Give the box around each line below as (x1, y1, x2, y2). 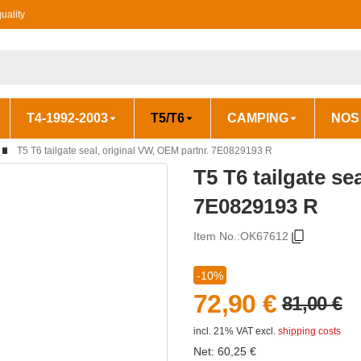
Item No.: (193, 230, 240, 243)
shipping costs (278, 325, 341, 337)
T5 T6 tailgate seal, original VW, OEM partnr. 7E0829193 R (17, 144, 272, 156)
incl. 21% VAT (193, 325, 253, 337)
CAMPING (227, 111, 288, 126)
